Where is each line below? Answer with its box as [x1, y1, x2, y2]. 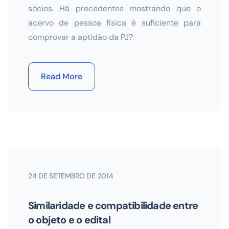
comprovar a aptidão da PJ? [28, 32, 133, 42]
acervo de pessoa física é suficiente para [28, 17, 201, 28]
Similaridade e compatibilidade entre [28, 199, 198, 212]
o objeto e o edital [28, 213, 110, 226]
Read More [41, 71, 82, 82]
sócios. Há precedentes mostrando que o [28, 3, 201, 14]
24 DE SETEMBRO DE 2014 [28, 171, 113, 180]
